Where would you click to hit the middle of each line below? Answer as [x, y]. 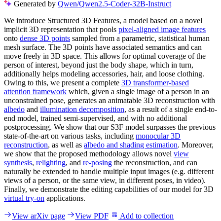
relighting [51, 162]
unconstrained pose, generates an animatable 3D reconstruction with [110, 100]
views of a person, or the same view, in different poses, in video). [105, 180]
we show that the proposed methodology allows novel [89, 153]
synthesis [18, 162]
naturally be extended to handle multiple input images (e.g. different [109, 171]
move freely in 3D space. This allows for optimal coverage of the [105, 56]
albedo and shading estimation [131, 145]
